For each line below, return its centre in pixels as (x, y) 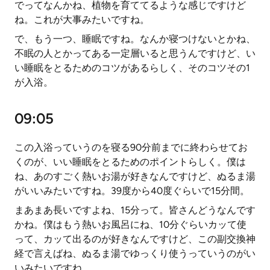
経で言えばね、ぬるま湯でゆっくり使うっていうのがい (135, 253)
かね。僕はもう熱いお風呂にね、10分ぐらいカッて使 (130, 224)
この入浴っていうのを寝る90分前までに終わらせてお (131, 147)
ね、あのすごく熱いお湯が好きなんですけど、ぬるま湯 (135, 176)
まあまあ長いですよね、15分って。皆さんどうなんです (135, 210)
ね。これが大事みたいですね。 (82, 20)
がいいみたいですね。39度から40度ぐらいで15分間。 (132, 191)
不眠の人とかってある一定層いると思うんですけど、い (135, 53)
